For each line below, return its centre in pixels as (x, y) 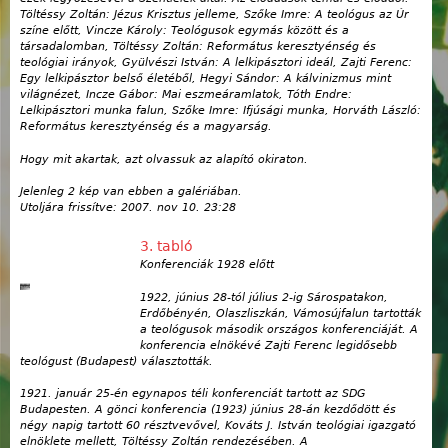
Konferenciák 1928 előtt (207, 265)
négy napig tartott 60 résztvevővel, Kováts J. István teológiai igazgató (218, 426)
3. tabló (166, 246)
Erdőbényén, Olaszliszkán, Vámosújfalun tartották (280, 313)
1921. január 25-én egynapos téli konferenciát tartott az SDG (193, 394)
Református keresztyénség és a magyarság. (146, 127)
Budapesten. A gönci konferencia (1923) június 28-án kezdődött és (208, 410)
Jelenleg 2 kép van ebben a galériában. (131, 192)
